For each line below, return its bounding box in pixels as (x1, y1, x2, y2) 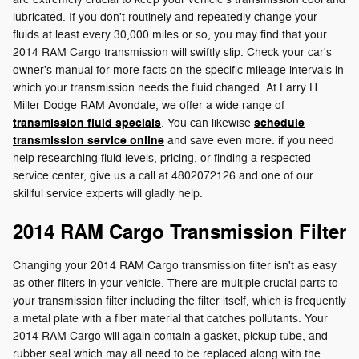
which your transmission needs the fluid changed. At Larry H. (13, 80, 321, 95)
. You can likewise (161, 115, 254, 130)
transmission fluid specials (13, 115, 161, 131)
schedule (254, 115, 305, 131)
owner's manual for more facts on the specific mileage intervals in (13, 63, 344, 77)
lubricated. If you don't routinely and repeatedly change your (13, 10, 317, 24)
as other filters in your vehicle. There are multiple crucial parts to (13, 276, 338, 290)
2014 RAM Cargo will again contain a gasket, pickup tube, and (13, 329, 328, 343)
